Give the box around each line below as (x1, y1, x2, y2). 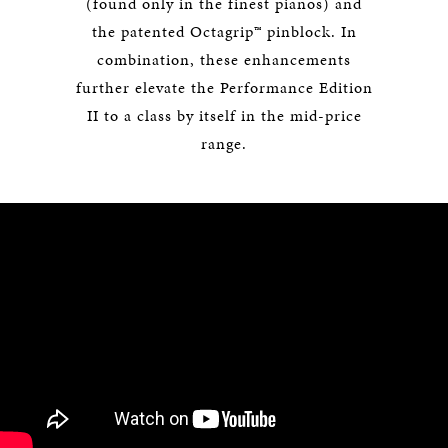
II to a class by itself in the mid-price (86, 104, 362, 127)
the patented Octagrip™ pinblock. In (91, 20, 357, 43)
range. (201, 132, 247, 155)
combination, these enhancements (97, 48, 351, 71)
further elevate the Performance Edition (75, 76, 373, 99)
